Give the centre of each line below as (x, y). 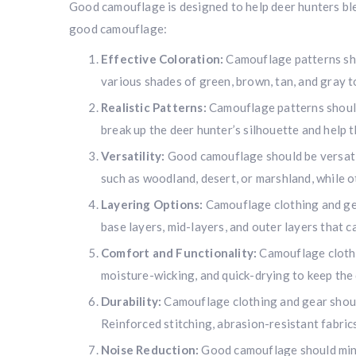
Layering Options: (152, 204)
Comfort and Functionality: (179, 253)
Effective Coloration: (163, 59)
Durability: (132, 301)
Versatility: (133, 156)
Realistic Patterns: (154, 107)
